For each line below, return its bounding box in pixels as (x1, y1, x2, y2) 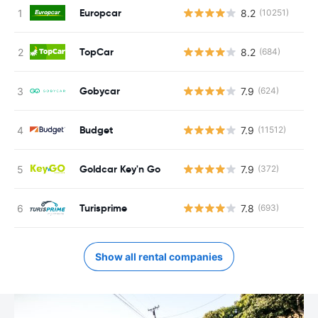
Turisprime (79, 201, 127, 214)
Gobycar (79, 84, 120, 97)
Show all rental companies (95, 251, 223, 263)
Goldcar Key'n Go (79, 162, 160, 175)
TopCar (79, 45, 114, 58)
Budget (79, 123, 113, 136)
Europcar (79, 6, 121, 19)
